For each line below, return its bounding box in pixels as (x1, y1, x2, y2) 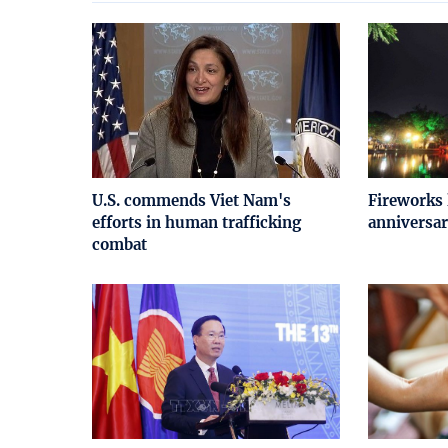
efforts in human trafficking (92, 212, 301, 232)
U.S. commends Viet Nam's (92, 190, 291, 210)
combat (92, 234, 147, 254)
